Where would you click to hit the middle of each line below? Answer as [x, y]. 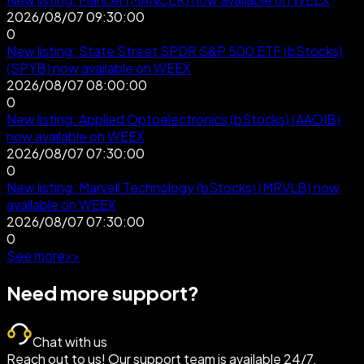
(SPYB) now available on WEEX [99, 68]
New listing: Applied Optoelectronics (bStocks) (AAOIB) [173, 119]
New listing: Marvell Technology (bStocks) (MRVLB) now [173, 188]
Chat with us [70, 342]
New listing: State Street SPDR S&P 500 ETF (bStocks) [175, 51]
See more [36, 256]
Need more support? [103, 293]
